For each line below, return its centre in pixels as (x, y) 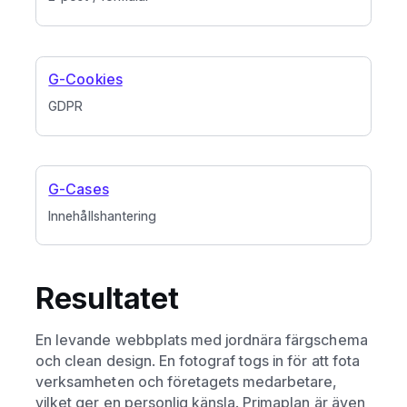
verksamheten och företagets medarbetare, (187, 381)
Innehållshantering (102, 215)
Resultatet (108, 298)
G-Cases (79, 189)
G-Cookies (85, 79)
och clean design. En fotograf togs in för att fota (198, 360)
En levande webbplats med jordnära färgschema (202, 339)
